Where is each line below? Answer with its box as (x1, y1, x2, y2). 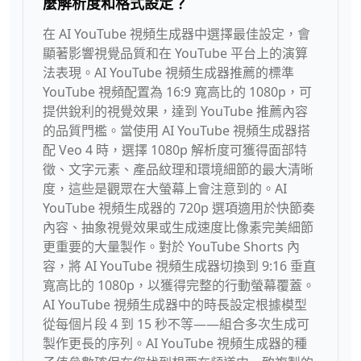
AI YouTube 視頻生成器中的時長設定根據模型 (43, 296, 307, 313)
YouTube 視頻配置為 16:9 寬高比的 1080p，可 (43, 83, 312, 101)
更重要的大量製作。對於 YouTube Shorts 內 (43, 238, 300, 255)
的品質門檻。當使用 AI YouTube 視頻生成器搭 (43, 122, 310, 139)
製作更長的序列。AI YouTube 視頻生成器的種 (43, 334, 307, 352)
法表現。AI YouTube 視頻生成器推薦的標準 (43, 64, 294, 81)
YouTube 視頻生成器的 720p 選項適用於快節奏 (43, 199, 315, 217)
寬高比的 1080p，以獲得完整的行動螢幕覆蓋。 (43, 276, 315, 294)
